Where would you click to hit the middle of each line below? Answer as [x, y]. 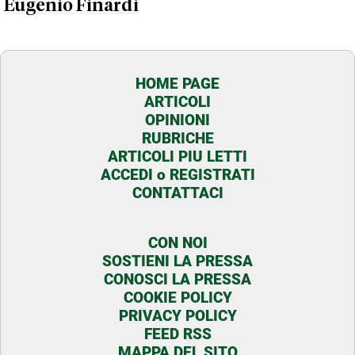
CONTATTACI [177, 193]
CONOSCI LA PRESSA [177, 280]
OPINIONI [177, 120]
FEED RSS [177, 334]
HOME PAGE [177, 84]
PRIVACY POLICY [177, 316]
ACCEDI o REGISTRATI [177, 175]
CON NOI [177, 243]
